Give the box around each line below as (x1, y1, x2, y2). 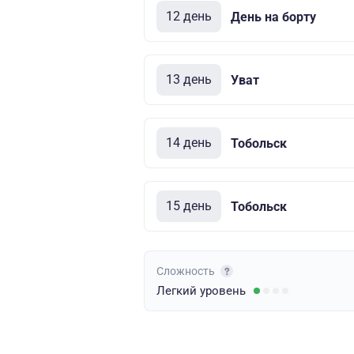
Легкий (156, 284, 200, 298)
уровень (200, 284, 246, 298)
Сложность (156, 265, 217, 277)
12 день (166, 9, 212, 24)
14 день (166, 135, 212, 150)
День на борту (231, 9, 316, 24)
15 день (166, 198, 212, 213)
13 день (166, 72, 212, 87)
